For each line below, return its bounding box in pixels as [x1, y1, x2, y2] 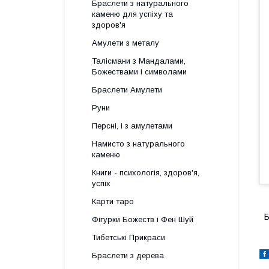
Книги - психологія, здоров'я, [92, 168, 199, 177]
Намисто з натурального [92, 139, 185, 148]
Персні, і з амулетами [92, 121, 172, 130]
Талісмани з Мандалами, [92, 56, 186, 65]
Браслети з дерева [92, 251, 164, 260]
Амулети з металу [92, 38, 159, 47]
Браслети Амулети [92, 85, 162, 94]
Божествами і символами [92, 67, 187, 76]
